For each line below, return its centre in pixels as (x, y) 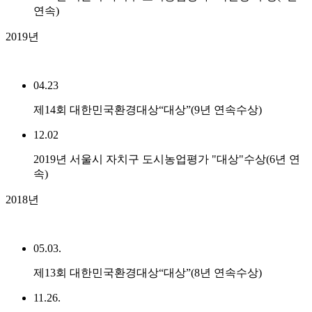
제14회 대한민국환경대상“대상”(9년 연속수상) (148, 110)
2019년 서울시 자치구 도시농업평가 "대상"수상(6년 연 (167, 159)
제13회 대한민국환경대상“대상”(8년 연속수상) (148, 273)
